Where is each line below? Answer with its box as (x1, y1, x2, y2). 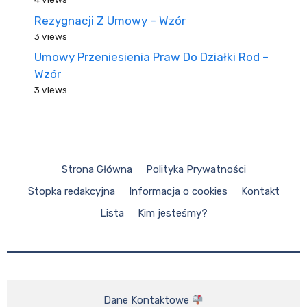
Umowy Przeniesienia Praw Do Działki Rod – (34, 50, 269, 64)
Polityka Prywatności (145, 163, 246, 175)
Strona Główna (61, 163, 132, 175)
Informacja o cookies (128, 185, 228, 197)
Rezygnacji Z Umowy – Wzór (34, 13, 186, 27)
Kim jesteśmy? (137, 207, 208, 219)
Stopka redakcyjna (27, 185, 115, 197)
